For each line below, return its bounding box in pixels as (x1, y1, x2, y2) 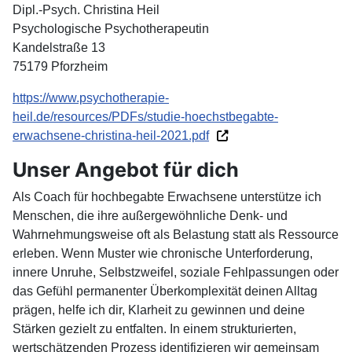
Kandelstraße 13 (13, 40, 105, 54)
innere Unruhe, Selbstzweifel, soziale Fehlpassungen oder (13, 265, 339, 279)
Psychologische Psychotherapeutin (13, 21, 209, 35)
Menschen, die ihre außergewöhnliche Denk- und (13, 208, 288, 222)
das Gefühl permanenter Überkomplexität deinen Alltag (13, 284, 317, 298)
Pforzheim (51, 59, 108, 73)
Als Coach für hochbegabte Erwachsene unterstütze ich (13, 189, 321, 203)
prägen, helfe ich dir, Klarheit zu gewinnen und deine (13, 302, 305, 317)
